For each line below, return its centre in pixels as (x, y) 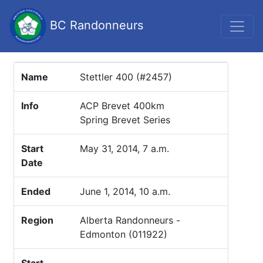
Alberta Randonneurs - (130, 220)
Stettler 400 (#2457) (126, 77)
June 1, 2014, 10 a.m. (125, 191)
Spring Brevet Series (125, 120)
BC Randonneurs (95, 25)
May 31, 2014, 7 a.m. (124, 149)
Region (37, 220)
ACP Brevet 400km (122, 106)
